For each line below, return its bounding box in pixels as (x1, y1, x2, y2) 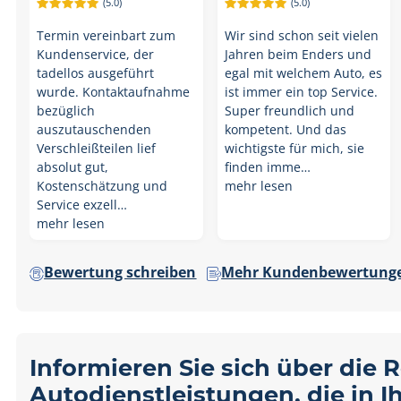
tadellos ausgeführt (37, 64, 155, 81)
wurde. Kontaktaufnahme (37, 83, 191, 100)
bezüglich (37, 102, 96, 119)
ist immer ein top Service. (225, 83, 379, 100)
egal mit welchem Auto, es (225, 64, 383, 81)
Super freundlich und (225, 102, 355, 119)
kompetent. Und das (225, 121, 347, 138)
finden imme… (225, 158, 311, 175)
